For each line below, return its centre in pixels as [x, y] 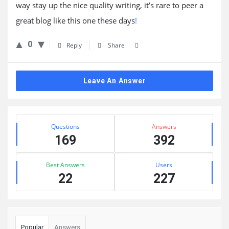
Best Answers [65, 165]
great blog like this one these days [75, 20]
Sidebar [25, 112]
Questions [65, 127]
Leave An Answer [114, 81]
